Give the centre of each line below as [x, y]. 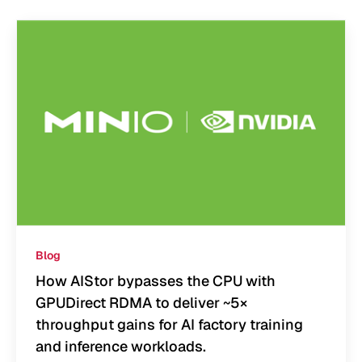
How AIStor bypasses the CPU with [156, 281]
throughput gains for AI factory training [169, 325]
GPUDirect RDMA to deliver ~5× [141, 303]
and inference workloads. [121, 347]
